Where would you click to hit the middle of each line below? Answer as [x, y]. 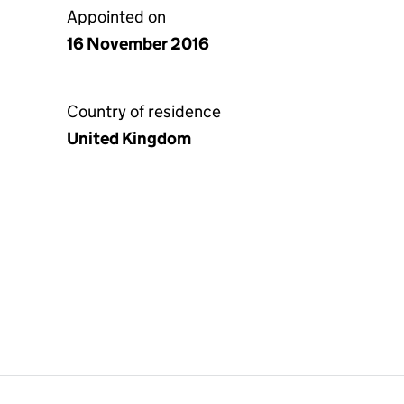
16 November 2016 [138, 44]
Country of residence [144, 111]
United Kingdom [129, 138]
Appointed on [116, 17]
